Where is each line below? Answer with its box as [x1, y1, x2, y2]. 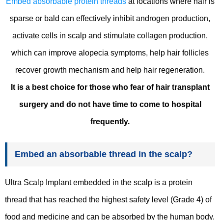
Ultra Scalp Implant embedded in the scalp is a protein [5, 178, 192, 187]
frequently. [90, 117, 130, 126]
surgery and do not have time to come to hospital [19, 100, 201, 109]
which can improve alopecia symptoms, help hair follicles [11, 48, 209, 57]
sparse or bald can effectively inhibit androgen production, [10, 14, 210, 23]
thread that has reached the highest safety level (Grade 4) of [5, 195, 212, 204]
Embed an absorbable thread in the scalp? [15, 149, 192, 159]
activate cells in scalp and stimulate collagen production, [12, 31, 208, 40]
